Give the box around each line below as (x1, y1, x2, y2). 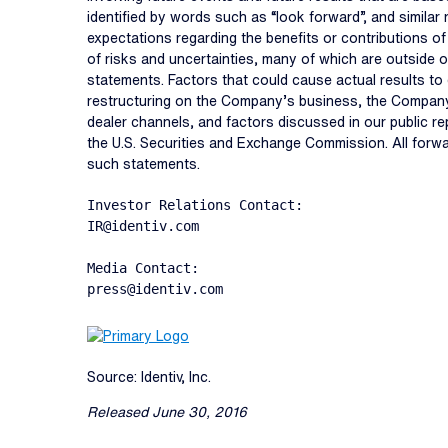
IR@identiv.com (87, 218, 199, 234)
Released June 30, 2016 (87, 405, 247, 419)
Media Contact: (87, 260, 199, 276)
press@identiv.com (87, 281, 223, 297)
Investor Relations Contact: (87, 197, 303, 213)
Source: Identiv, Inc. (87, 370, 211, 384)
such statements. (87, 157, 200, 171)
